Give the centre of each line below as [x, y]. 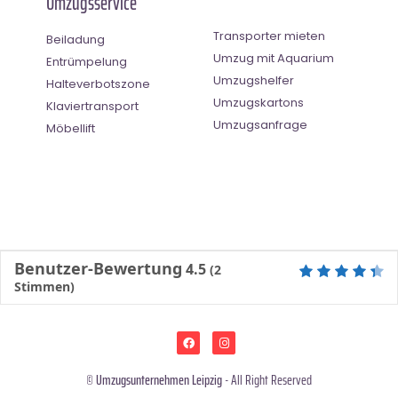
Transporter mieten [269, 36]
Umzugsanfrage [260, 125]
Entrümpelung [87, 62]
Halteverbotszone [98, 84]
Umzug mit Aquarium [274, 59]
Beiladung [76, 40]
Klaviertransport [92, 107]
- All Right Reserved [267, 379]
